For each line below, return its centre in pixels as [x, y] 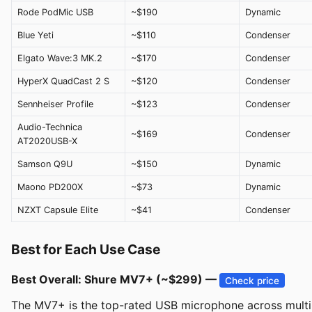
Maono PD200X [50, 187]
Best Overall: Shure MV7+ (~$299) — [115, 280]
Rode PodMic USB [55, 13]
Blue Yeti [36, 36]
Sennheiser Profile [55, 104]
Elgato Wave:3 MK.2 [60, 58]
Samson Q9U [45, 164]
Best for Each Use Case [86, 250]
